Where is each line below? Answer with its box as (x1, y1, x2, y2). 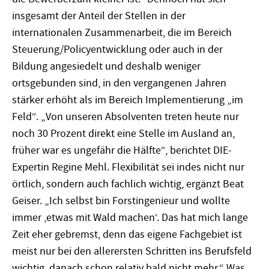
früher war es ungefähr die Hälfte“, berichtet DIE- (12, 144, 232, 158)
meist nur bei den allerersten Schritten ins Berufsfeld (12, 244, 252, 259)
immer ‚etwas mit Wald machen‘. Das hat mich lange (12, 211, 248, 225)
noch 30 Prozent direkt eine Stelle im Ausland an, (12, 127, 235, 141)
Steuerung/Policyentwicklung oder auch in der (12, 43, 223, 57)
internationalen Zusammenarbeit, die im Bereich (12, 26, 232, 40)
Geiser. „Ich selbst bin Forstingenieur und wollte (12, 194, 230, 208)
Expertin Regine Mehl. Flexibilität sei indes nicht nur (12, 160, 244, 175)
